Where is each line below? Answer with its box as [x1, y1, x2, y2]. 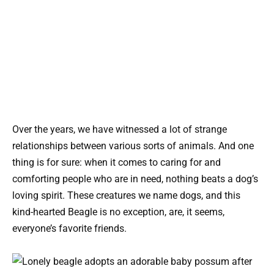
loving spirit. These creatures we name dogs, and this [12, 190, 240, 202]
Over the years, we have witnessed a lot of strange [12, 124, 227, 136]
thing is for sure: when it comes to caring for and [12, 157, 221, 169]
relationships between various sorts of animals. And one [12, 140, 254, 152]
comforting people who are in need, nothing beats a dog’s [12, 173, 258, 185]
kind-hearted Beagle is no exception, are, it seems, [12, 206, 224, 218]
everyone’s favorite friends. [12, 223, 127, 235]
